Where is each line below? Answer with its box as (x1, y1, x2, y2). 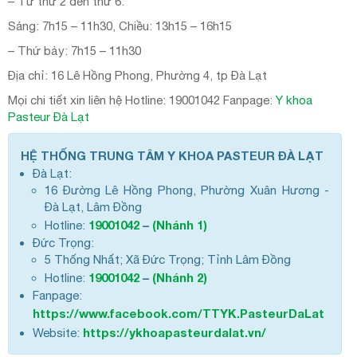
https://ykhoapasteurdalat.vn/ (83, 325, 266, 340)
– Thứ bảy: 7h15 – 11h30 (8, 44, 141, 58)
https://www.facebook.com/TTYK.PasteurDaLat (33, 306, 324, 321)
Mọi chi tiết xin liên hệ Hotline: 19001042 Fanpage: (8, 93, 276, 108)
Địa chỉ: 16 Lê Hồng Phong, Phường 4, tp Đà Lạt (8, 69, 267, 83)
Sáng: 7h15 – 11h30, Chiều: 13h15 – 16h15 (8, 19, 232, 33)
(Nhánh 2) (152, 270, 207, 285)
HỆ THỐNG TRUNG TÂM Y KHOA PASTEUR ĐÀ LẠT (21, 148, 324, 163)
